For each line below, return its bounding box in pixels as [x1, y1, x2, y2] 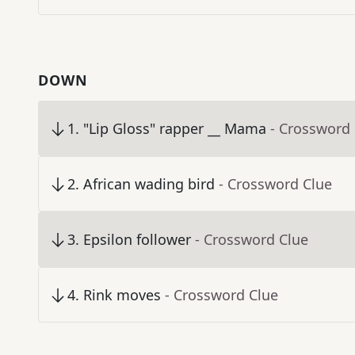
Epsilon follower [83, 230, 191, 250]
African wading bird [83, 174, 215, 194]
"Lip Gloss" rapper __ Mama [83, 119, 266, 139]
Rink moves [83, 285, 161, 305]
